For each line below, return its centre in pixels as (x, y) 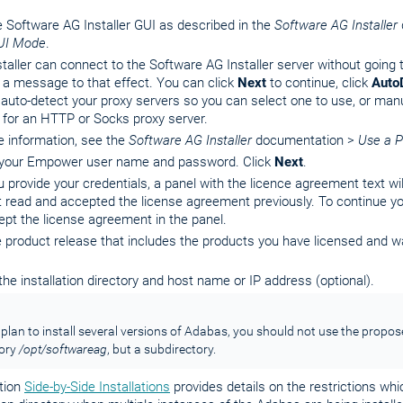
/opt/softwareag (63, 349)
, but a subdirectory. (161, 349)
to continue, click (319, 82)
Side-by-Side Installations (97, 386)
